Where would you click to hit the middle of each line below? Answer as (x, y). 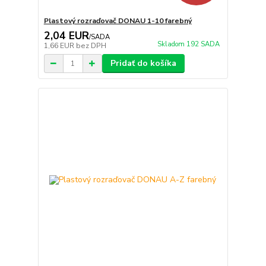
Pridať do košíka (143, 64)
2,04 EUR (66, 36)
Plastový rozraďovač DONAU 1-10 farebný (118, 21)
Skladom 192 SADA (188, 45)
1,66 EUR (60, 46)
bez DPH (91, 46)
